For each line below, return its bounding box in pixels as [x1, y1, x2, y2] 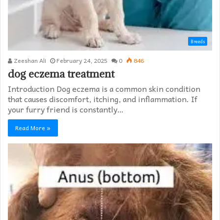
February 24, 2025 [56, 55, 108, 65]
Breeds [191, 37, 205, 45]
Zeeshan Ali [12, 55, 46, 65]
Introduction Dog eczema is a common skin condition [8, 82, 200, 95]
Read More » [15, 122, 51, 133]
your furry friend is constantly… [8, 102, 124, 115]
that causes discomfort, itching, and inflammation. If [8, 92, 197, 105]
